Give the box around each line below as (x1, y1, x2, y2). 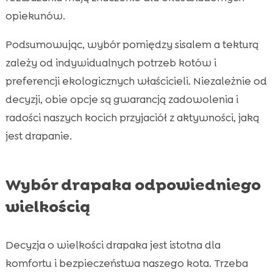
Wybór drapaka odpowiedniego (5, 174, 261, 195)
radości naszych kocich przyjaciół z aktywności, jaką (5, 110, 259, 124)
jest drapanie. (5, 129, 72, 143)
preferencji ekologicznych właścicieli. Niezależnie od (5, 74, 267, 88)
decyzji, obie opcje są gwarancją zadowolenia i (5, 92, 238, 106)
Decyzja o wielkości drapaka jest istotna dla (5, 238, 221, 252)
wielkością (5, 196, 90, 217)
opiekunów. (5, 9, 65, 23)
